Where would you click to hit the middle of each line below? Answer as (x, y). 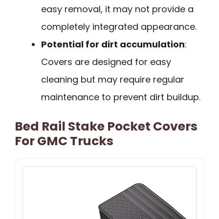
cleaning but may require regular (113, 79)
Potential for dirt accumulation (113, 44)
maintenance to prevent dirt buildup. (121, 97)
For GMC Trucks (64, 141)
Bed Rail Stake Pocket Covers (106, 126)
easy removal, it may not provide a (117, 9)
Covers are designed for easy (106, 62)
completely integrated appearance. (119, 26)
